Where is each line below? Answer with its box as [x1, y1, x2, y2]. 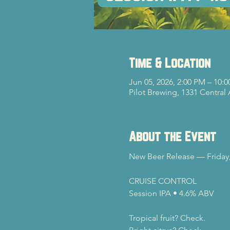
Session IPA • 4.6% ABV [128, 188, 214, 198]
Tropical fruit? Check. [128, 213, 205, 223]
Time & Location [128, 55, 210, 70]
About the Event [128, 129, 216, 144]
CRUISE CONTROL [128, 176, 197, 186]
